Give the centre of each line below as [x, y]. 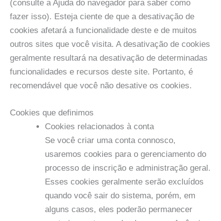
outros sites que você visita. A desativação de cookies [110, 44]
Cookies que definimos [52, 113]
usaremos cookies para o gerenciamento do [126, 154]
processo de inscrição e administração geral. [128, 168]
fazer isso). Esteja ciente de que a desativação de [102, 17]
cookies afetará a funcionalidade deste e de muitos [103, 31]
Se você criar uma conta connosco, [110, 141]
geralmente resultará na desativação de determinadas [109, 58]
